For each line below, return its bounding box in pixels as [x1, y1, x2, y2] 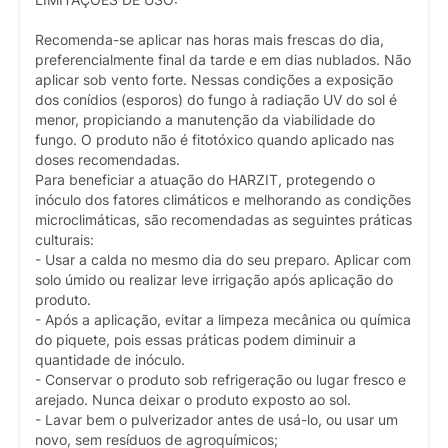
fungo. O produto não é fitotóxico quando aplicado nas [35, 132, 394, 149]
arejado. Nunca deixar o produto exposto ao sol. [35, 392, 351, 409]
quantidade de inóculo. [35, 352, 185, 369]
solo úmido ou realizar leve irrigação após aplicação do [35, 272, 393, 289]
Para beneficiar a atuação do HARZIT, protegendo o [35, 172, 375, 189]
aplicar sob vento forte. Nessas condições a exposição [35, 72, 393, 89]
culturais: [35, 232, 94, 249]
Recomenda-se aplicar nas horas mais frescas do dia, [35, 32, 384, 49]
